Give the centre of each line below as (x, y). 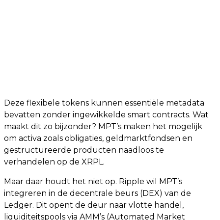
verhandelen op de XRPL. (54, 162)
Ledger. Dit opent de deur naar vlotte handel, (94, 205)
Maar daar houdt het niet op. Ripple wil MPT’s (93, 181)
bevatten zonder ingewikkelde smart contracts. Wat (106, 115)
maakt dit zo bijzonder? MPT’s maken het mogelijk (103, 126)
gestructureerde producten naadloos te (84, 150)
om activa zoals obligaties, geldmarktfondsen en (98, 138)
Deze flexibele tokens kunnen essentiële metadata (104, 103)
